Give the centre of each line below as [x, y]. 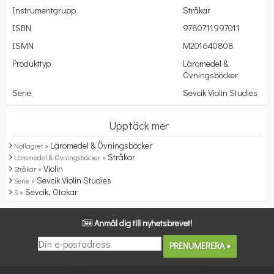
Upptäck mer [139, 126]
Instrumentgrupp [44, 10]
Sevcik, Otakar [51, 192]
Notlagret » [32, 146]
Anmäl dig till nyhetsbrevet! [143, 223]
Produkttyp [31, 64]
